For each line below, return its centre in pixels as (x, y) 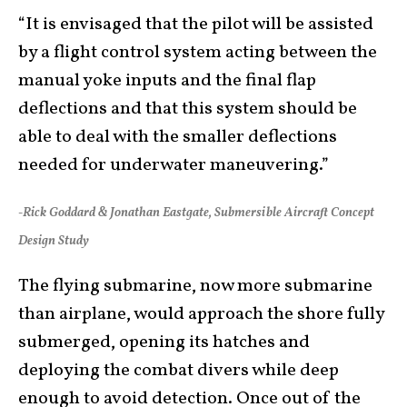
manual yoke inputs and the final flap (167, 80)
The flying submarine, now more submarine (195, 286)
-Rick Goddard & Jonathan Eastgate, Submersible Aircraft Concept (196, 213)
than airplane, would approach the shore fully (201, 314)
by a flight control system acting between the (198, 52)
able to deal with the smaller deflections (178, 137)
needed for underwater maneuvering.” (174, 165)
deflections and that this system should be (188, 109)
